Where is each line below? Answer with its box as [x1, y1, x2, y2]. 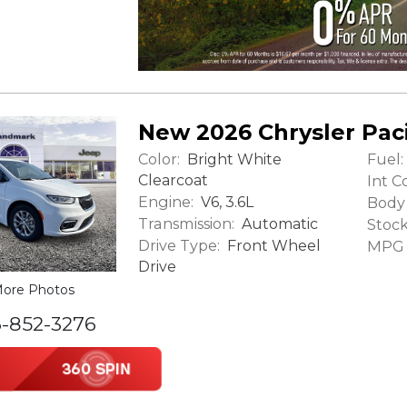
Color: [138, 149, 180, 168]
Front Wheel [223, 236, 321, 254]
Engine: [138, 192, 194, 211]
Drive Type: [138, 235, 220, 254]
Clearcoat [138, 171, 208, 189]
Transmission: [138, 213, 234, 233]
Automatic [238, 214, 318, 233]
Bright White [184, 150, 282, 168]
